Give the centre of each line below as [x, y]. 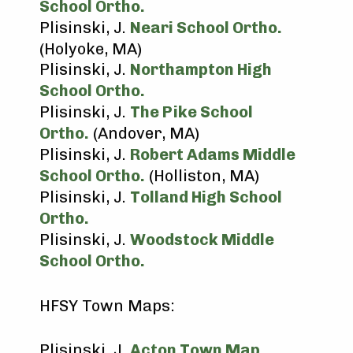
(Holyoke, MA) [91, 49]
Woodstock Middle [202, 240]
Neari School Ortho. [206, 28]
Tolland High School [206, 197]
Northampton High [201, 69]
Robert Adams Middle [213, 154]
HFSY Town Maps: [107, 306]
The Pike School [191, 112]
